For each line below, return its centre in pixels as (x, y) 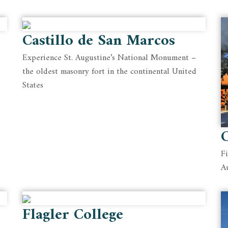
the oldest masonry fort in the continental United (109, 72)
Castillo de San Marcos (99, 41)
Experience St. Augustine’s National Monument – (109, 58)
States (33, 85)
